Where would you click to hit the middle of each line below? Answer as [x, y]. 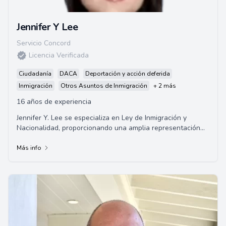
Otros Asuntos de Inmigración [104, 86]
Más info [29, 148]
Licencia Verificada [59, 55]
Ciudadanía [35, 74]
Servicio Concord [44, 43]
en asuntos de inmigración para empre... [80, 138]
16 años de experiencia [54, 102]
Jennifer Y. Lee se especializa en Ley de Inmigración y [102, 118]
